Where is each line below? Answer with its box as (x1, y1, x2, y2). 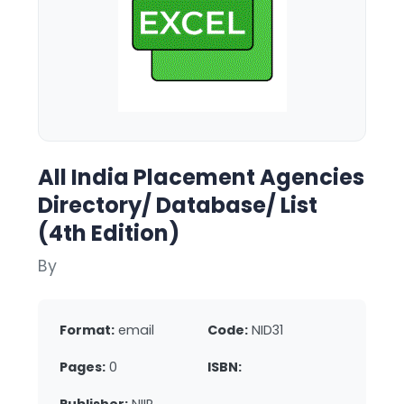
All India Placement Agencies (38, 162, 364, 192)
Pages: (60, 358, 106, 376)
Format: (60, 321, 115, 339)
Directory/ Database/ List (38, 190, 317, 220)
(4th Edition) (38, 218, 179, 248)
